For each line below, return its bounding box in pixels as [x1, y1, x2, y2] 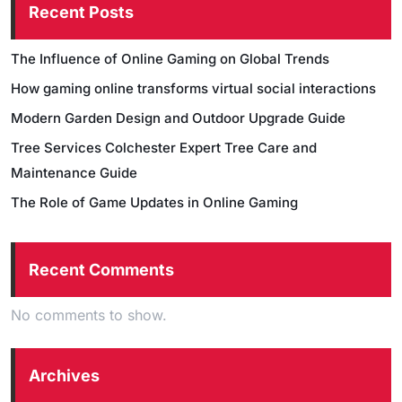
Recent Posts [29, 3, 134, 22]
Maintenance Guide [11, 164, 137, 181]
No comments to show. [11, 306, 167, 324]
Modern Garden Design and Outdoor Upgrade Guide [11, 109, 345, 127]
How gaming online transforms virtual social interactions [11, 80, 376, 97]
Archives [29, 366, 100, 385]
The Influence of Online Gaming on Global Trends [11, 50, 329, 67]
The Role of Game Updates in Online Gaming [11, 194, 298, 211]
